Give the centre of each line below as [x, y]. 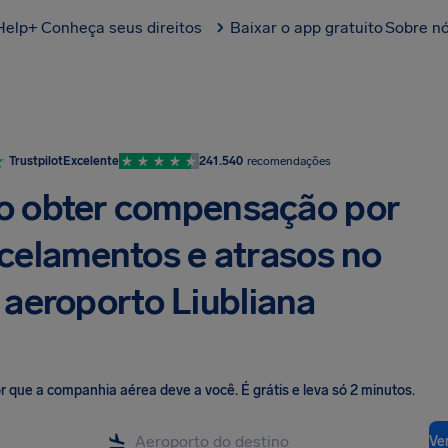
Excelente [91, 161]
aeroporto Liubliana [160, 301]
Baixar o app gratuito [306, 27]
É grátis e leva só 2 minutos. [328, 390]
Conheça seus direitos [121, 27]
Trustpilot [36, 161]
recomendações [289, 161]
